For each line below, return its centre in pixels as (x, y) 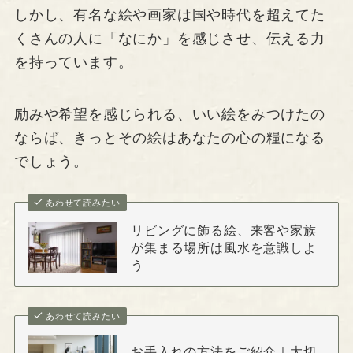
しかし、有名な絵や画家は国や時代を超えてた (169, 15)
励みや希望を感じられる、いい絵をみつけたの (169, 115)
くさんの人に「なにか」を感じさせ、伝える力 (169, 39)
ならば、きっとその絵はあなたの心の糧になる (169, 138)
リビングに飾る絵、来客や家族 (224, 230)
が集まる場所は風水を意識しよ (224, 248)
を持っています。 (73, 63)
